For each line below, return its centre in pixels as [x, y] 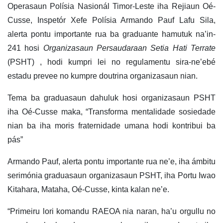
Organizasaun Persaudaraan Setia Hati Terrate [129, 48]
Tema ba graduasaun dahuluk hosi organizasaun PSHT [111, 98]
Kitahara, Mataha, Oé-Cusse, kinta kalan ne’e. [88, 190]
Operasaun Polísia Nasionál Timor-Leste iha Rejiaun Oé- [111, 6]
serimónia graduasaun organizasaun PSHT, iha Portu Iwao [111, 176]
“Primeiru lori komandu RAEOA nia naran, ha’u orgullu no [111, 212]
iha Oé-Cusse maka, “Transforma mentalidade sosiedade [111, 112]
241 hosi [25, 48]
